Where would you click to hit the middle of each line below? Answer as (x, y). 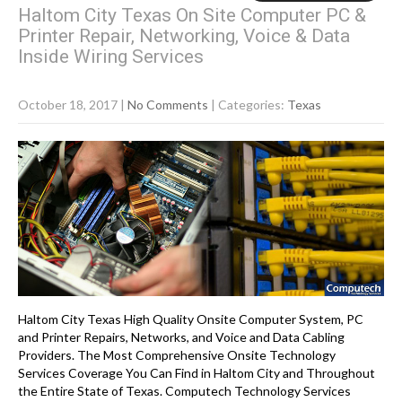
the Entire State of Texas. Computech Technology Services (184, 391)
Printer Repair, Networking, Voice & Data (184, 36)
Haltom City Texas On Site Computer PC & (192, 16)
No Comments (168, 105)
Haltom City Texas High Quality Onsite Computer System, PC (191, 319)
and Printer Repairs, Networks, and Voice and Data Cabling (181, 337)
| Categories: (249, 105)
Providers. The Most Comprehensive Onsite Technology (177, 355)
